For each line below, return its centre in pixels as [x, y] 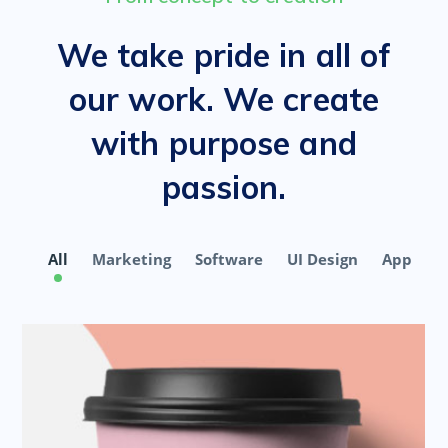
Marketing [131, 259]
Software [229, 259]
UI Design [322, 259]
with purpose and [224, 143]
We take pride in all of [224, 55]
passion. [224, 187]
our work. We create [224, 99]
